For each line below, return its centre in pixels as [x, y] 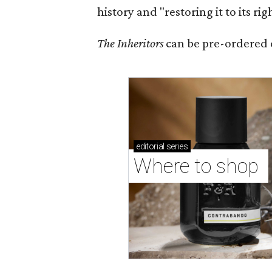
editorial [151, 147]
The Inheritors [131, 43]
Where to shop [199, 166]
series [176, 147]
